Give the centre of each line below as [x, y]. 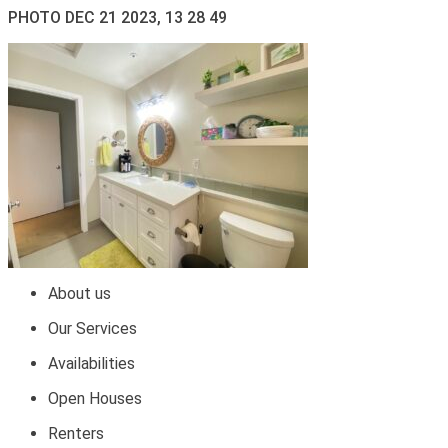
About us [79, 293]
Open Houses [95, 398]
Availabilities [91, 363]
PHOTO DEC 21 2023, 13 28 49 [117, 17]
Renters [76, 433]
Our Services [92, 328]
